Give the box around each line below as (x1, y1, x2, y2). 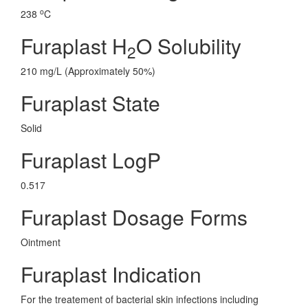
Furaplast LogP (21, 145, 161, 175)
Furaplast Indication (21, 259, 201, 289)
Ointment (21, 235, 60, 249)
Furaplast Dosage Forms (21, 202, 247, 232)
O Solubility (136, 31, 241, 60)
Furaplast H (21, 31, 127, 60)
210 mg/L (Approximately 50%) (21, 64, 155, 78)
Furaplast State (21, 88, 160, 118)
